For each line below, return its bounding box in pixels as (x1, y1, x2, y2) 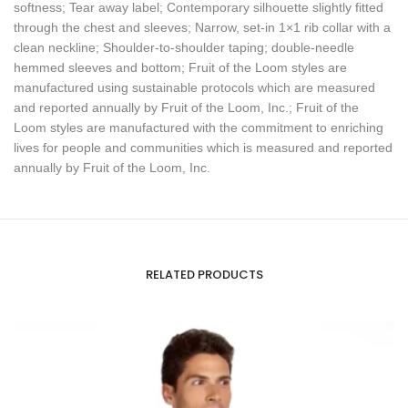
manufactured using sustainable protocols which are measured (14, 79, 375, 95)
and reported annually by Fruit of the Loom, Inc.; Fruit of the (14, 99, 359, 115)
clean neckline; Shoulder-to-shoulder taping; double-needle (14, 39, 354, 55)
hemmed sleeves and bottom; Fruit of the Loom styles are (14, 59, 347, 75)
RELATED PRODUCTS (145, 265, 263, 283)
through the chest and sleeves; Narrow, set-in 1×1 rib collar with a (14, 19, 391, 35)
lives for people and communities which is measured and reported (14, 139, 393, 155)
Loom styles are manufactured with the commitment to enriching (14, 119, 383, 135)
